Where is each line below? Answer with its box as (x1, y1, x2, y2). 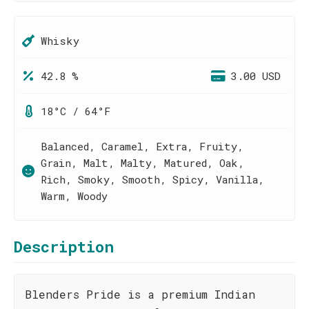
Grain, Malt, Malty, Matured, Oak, (41, 156, 244, 170)
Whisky (41, 34, 79, 48)
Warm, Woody (41, 189, 108, 203)
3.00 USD (231, 69, 281, 83)
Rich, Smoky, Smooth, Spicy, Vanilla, (41, 172, 264, 186)
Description (14, 237, 114, 257)
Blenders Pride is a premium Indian (25, 287, 255, 301)
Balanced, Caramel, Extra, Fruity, (41, 139, 243, 153)
